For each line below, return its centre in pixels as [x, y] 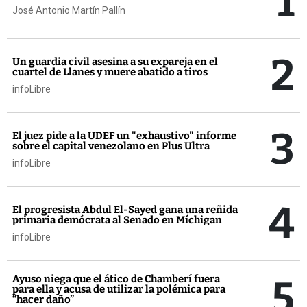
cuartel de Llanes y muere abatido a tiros [110, 72]
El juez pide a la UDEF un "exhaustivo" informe [124, 136]
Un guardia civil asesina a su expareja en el [115, 62]
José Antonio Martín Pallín [69, 10]
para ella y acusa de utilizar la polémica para [119, 290]
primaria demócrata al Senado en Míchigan [117, 220]
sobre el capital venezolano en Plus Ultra [111, 146]
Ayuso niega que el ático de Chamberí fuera [116, 279]
